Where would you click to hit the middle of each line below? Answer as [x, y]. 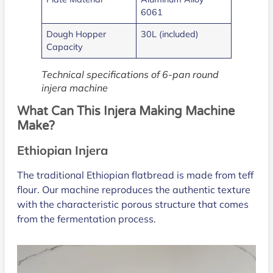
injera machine [75, 88]
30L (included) [170, 34]
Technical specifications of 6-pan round [130, 75]
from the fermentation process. [87, 219]
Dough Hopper [76, 34]
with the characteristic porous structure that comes [133, 204]
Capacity [65, 47]
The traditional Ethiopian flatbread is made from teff [135, 175]
